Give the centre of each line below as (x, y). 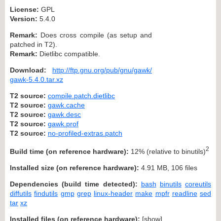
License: (24, 9)
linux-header (113, 193)
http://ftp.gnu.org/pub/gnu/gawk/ (102, 70)
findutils (46, 193)
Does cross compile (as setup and (95, 35)
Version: (24, 18)
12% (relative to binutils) (167, 151)
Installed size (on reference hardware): (74, 167)
